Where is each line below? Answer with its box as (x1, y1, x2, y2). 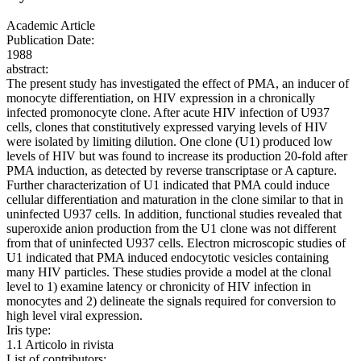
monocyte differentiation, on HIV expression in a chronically (6, 91, 315, 106)
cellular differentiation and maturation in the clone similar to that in (6, 193, 343, 207)
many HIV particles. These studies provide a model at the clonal (6, 265, 331, 280)
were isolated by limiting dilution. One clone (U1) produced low (6, 135, 333, 149)
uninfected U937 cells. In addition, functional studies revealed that (6, 207, 342, 222)
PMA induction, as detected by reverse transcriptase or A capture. (6, 164, 337, 178)
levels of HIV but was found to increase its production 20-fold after (6, 149, 347, 164)
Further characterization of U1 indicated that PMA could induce (6, 178, 330, 193)
